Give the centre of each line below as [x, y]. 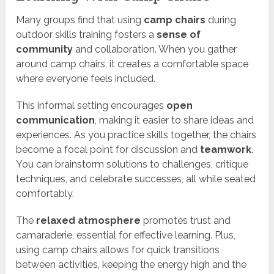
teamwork [226, 150]
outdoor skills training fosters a [87, 35]
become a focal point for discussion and [108, 150]
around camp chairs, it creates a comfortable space [132, 64]
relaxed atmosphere [89, 221]
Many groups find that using [80, 20]
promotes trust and [186, 221]
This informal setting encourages [91, 106]
